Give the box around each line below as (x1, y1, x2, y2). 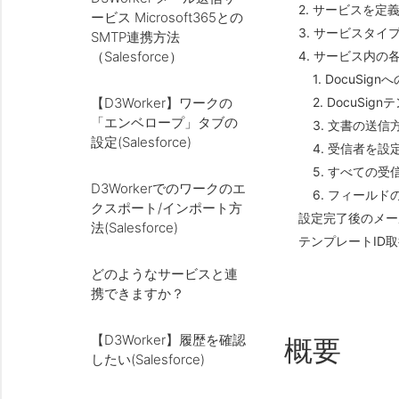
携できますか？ (91, 285, 184, 302)
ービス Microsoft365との (91, 9, 243, 26)
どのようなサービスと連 (91, 265, 238, 282)
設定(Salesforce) (91, 134, 191, 151)
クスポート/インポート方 (91, 199, 242, 216)
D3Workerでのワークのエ (91, 180, 246, 197)
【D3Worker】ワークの (91, 94, 232, 111)
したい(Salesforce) (91, 351, 205, 368)
